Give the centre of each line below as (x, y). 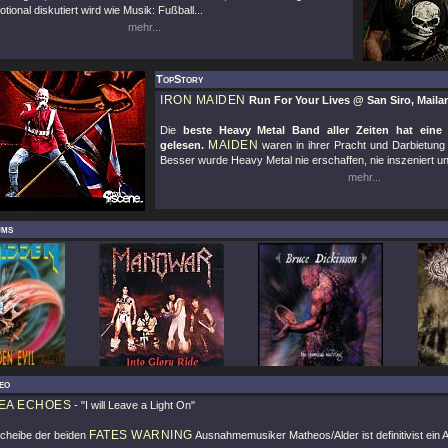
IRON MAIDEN (203, 100)
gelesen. (182, 145)
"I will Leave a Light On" (138, 405)
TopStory (179, 79)
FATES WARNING (141, 435)
